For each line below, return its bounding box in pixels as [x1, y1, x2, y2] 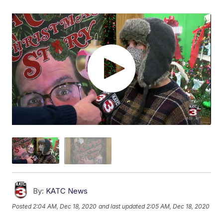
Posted [12, 203, 33, 211]
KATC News [46, 186, 88, 196]
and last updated [99, 203, 145, 211]
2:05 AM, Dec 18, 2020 [146, 203, 210, 211]
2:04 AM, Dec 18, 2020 [33, 203, 97, 211]
